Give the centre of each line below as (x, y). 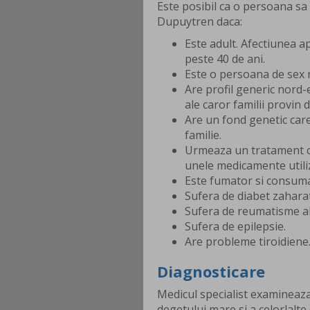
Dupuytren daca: (200, 22)
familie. (203, 135)
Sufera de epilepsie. (235, 227)
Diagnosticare (211, 272)
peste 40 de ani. (225, 59)
